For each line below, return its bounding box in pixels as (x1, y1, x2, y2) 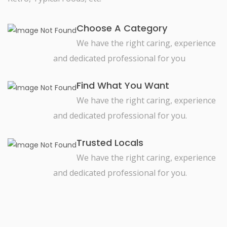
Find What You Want (77, 79, 169, 92)
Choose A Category (77, 22, 167, 34)
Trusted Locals (77, 136, 143, 149)
